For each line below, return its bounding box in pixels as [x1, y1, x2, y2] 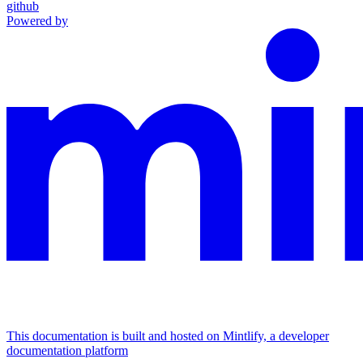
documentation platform [6, 344, 128, 358]
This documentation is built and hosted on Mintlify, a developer [6, 329, 329, 344]
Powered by [6, 14, 68, 28]
